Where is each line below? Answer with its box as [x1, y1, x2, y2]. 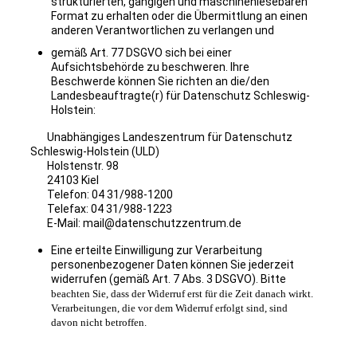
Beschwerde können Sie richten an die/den [50, 75, 269, 88]
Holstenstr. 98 [29, 159, 119, 173]
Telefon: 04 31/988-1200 [29, 188, 173, 202]
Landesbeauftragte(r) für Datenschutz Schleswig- [50, 89, 310, 103]
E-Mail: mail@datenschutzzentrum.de [29, 217, 241, 230]
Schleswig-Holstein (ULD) [29, 145, 159, 159]
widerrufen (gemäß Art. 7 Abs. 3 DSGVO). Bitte [50, 273, 286, 286]
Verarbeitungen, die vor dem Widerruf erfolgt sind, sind [50, 302, 288, 315]
